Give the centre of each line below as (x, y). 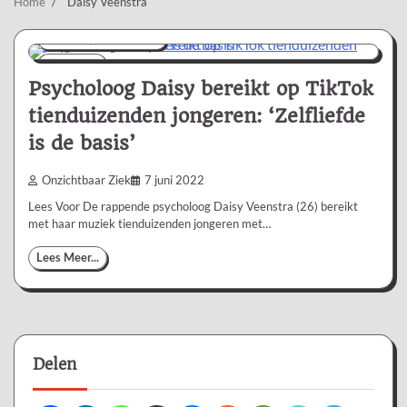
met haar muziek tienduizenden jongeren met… (149, 223)
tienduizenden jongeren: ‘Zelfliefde (197, 115)
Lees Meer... (68, 257)
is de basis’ (82, 143)
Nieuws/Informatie (102, 40)
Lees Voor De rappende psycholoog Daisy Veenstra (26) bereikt (193, 206)
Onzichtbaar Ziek (86, 180)
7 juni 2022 (174, 180)
